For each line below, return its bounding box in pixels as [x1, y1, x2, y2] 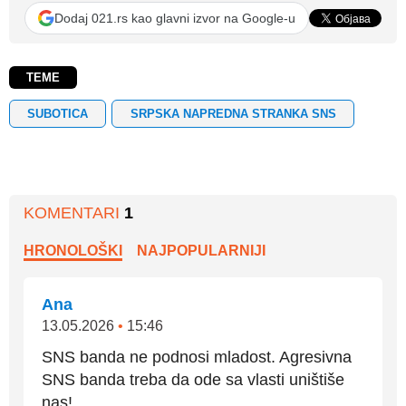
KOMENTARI [24, 204, 124, 223]
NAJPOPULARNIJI [137, 243, 266, 259]
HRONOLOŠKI [24, 243, 122, 259]
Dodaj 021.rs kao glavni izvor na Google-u [54, 10, 295, 25]
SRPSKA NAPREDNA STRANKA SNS [130, 106, 336, 121]
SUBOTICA [27, 106, 89, 121]
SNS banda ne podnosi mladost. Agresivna [42, 348, 352, 367]
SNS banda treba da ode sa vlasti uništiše [42, 371, 344, 390]
